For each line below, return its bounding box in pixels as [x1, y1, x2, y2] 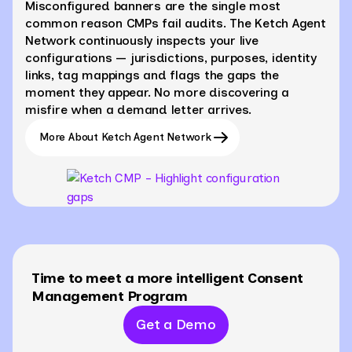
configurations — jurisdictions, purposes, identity [25, 49, 317, 65]
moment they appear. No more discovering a [25, 84, 290, 100]
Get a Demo [136, 315, 216, 333]
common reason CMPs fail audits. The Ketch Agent [25, 15, 326, 31]
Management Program [31, 287, 187, 305]
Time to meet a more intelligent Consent [31, 269, 303, 287]
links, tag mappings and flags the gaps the [25, 67, 279, 82]
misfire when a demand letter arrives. [25, 101, 255, 117]
